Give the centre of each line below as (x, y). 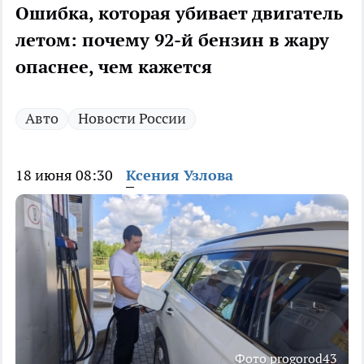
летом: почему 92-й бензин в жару (172, 40)
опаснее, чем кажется (114, 67)
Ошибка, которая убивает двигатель (179, 13)
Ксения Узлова (180, 175)
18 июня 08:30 (64, 175)
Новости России (132, 119)
